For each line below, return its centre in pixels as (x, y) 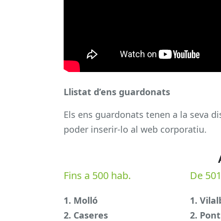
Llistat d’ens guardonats (117, 92)
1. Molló (81, 201)
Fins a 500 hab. (97, 176)
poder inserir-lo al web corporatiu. (135, 129)
